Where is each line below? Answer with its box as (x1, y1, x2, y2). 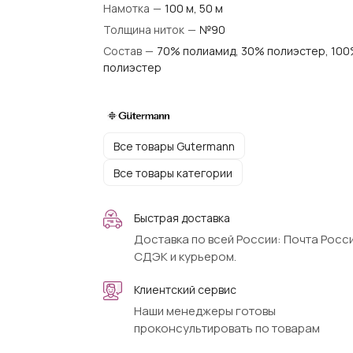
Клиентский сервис (133, 282, 236, 297)
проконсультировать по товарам (133, 320, 320, 336)
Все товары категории (113, 165, 232, 180)
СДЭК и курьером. (133, 248, 236, 265)
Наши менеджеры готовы (133, 303, 276, 319)
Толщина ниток (102, 22, 187, 37)
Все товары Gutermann (113, 138, 235, 154)
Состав (102, 43, 144, 58)
